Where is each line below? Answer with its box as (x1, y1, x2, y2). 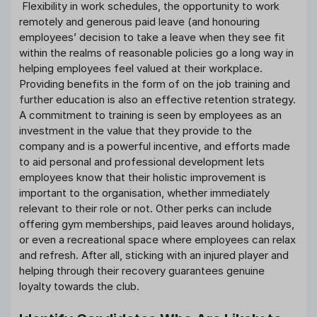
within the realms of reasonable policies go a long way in (19, 46, 294, 60)
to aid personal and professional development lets (19, 155, 265, 169)
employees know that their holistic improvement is (19, 171, 266, 185)
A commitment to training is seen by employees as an (19, 108, 282, 122)
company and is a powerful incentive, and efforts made (19, 139, 290, 154)
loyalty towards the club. (19, 279, 139, 294)
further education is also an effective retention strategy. (19, 93, 296, 107)
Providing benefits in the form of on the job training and (19, 77, 290, 91)
